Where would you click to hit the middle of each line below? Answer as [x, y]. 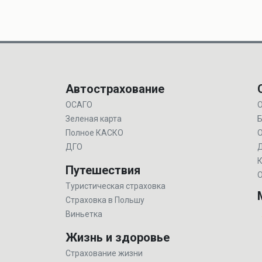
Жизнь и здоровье [118, 237]
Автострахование [115, 89]
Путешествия [103, 170]
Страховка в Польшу [105, 200]
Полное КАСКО [94, 133]
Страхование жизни [104, 253]
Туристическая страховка [116, 186]
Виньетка [84, 214]
